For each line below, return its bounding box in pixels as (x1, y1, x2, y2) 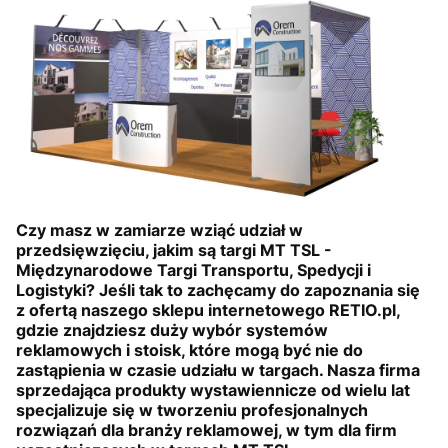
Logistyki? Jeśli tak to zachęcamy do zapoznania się (16, 280, 420, 300)
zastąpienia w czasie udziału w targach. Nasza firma (16, 360, 420, 380)
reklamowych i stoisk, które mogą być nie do (16, 340, 363, 360)
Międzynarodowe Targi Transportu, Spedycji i (16, 260, 371, 280)
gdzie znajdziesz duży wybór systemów (16, 320, 328, 340)
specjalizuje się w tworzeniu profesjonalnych (16, 400, 368, 420)
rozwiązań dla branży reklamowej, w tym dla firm (16, 420, 397, 440)
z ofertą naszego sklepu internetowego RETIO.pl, (16, 300, 400, 320)
